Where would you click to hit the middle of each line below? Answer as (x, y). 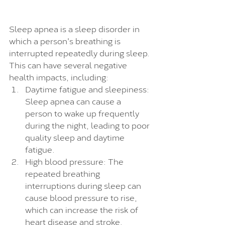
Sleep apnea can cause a (74, 100)
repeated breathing (64, 173)
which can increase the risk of (83, 209)
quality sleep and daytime (76, 137)
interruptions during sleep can (84, 185)
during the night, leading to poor (88, 125)
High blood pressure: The (75, 161)
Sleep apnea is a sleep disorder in (75, 28)
